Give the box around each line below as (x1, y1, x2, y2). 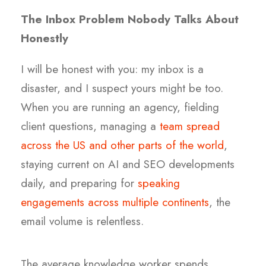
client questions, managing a (21, 118, 160, 135)
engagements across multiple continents (21, 194, 209, 211)
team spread (160, 118, 220, 135)
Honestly (21, 30, 68, 47)
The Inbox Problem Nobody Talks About (21, 11, 239, 28)
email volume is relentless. (21, 213, 144, 230)
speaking (138, 175, 180, 192)
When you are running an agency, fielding (21, 99, 219, 116)
